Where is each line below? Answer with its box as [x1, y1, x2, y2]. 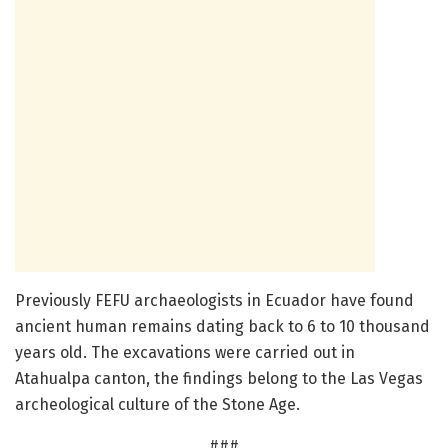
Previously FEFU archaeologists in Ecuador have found [15, 291, 414, 311]
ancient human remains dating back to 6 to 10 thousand [15, 317, 430, 337]
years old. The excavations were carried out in [15, 343, 355, 363]
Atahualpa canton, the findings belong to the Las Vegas [15, 369, 423, 389]
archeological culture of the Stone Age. [15, 395, 300, 415]
